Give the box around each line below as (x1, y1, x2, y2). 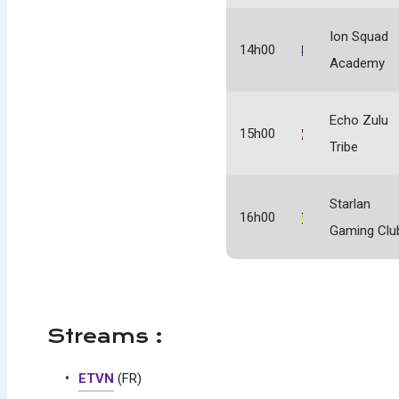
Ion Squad (330, 28, 388, 45)
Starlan (330, 196, 370, 213)
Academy (330, 55, 385, 72)
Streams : (46, 325, 163, 348)
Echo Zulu (330, 112, 388, 129)
